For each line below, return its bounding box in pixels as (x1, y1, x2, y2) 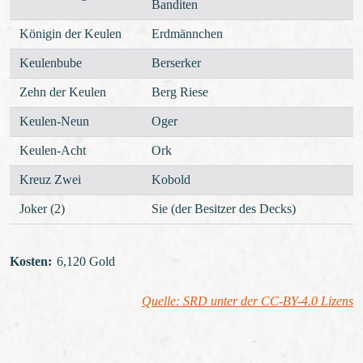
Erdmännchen (151, 26, 223, 41)
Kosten (10, 254, 48, 270)
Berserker (151, 55, 201, 70)
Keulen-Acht (19, 143, 86, 158)
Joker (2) (19, 201, 65, 216)
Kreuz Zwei (19, 172, 81, 187)
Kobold (151, 172, 190, 187)
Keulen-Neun (19, 113, 89, 129)
